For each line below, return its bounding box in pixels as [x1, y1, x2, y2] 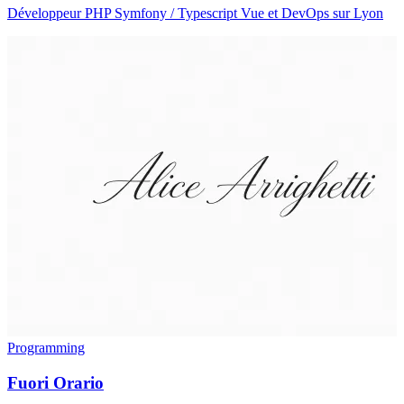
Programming [7, 339, 85, 355]
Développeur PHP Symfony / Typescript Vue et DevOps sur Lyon [7, 5, 383, 21]
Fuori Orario [7, 372, 104, 392]
